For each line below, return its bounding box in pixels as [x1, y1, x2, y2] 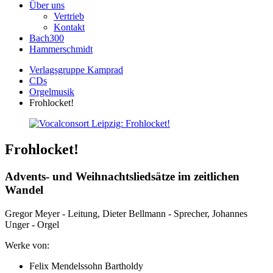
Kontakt [54, 22, 85, 32]
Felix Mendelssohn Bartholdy [29, 260, 143, 271]
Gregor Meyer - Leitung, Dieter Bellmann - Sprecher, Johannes [5, 208, 247, 219]
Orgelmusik [29, 87, 74, 97]
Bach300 [29, 33, 64, 43]
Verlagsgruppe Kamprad [29, 65, 123, 75]
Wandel [5, 183, 43, 196]
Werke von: [5, 239, 49, 250]
